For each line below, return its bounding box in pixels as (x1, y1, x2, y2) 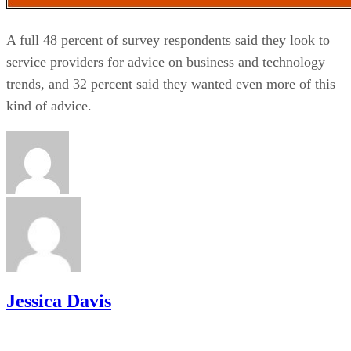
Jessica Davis (6, 290, 111, 311)
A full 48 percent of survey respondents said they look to (6, 31, 330, 48)
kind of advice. (6, 97, 92, 114)
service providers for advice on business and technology (6, 53, 325, 70)
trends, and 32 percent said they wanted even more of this (6, 75, 335, 92)
